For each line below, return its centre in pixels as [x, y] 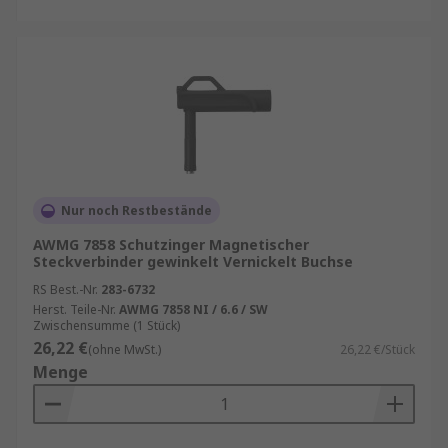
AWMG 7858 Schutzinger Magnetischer [171, 244]
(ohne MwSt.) [124, 349]
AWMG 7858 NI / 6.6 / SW [193, 309]
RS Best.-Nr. [65, 289]
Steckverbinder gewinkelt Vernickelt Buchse [193, 261]
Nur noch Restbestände [136, 210]
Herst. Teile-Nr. [74, 309]
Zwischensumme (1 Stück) [106, 325]
